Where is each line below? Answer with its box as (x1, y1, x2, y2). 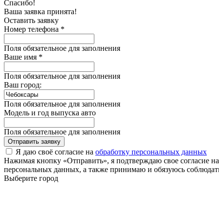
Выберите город (4, 174, 58, 182)
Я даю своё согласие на (16, 147, 95, 156)
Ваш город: (4, 80, 42, 89)
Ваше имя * (4, 52, 43, 61)
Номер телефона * (4, 24, 65, 33)
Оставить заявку (4, 16, 59, 24)
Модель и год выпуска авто (4, 108, 96, 117)
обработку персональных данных (95, 147, 207, 156)
